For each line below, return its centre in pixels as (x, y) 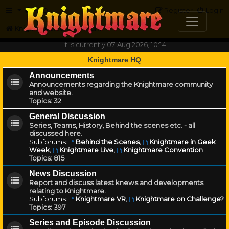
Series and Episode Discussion (90, 223)
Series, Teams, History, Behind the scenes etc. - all (112, 125)
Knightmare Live (86, 150)
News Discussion (63, 174)
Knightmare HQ (114, 60)
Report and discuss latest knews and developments (116, 182)
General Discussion (67, 116)
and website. (51, 93)
